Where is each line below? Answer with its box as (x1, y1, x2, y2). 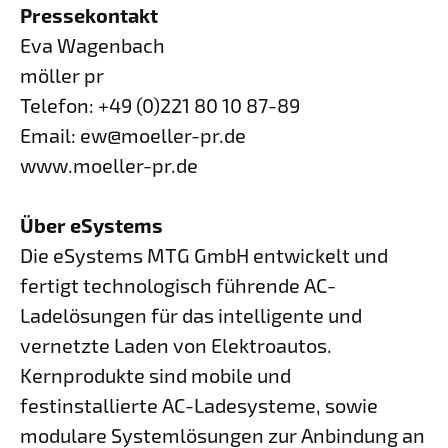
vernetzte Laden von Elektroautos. (20, 333, 332, 357)
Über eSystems (20, 213, 163, 237)
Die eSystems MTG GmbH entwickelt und (20, 243, 388, 267)
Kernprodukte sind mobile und (20, 363, 291, 387)
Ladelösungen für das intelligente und (20, 303, 362, 327)
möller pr (20, 63, 104, 87)
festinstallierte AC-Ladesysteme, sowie (20, 393, 378, 417)
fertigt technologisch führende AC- (20, 273, 336, 297)
